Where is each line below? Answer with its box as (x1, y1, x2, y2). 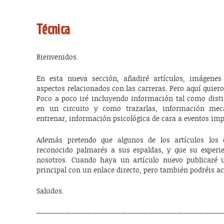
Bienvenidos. (36, 53, 79, 62)
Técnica (36, 21, 70, 36)
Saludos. (36, 187, 64, 196)
